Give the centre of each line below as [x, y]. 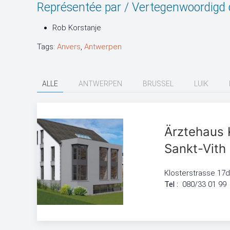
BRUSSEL [158, 84]
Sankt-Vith [195, 149]
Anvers [69, 47]
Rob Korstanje [77, 28]
